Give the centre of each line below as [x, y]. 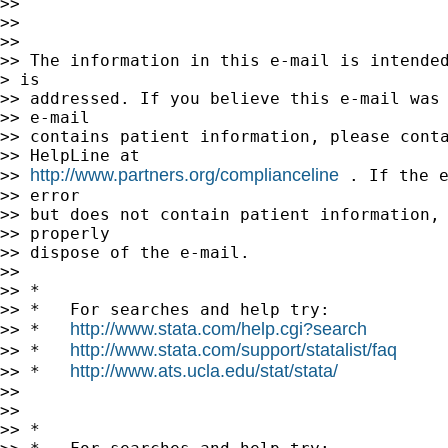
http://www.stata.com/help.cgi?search [218, 328]
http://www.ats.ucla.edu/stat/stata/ [204, 370]
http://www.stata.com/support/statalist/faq [233, 349]
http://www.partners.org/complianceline [184, 174]
